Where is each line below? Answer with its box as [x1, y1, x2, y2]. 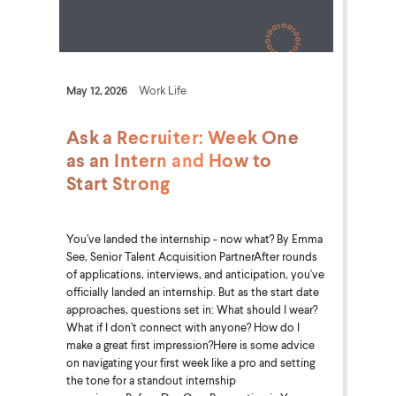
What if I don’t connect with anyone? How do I [65, 319, 300, 334]
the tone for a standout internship [65, 372, 236, 387]
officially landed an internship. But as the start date [65, 284, 319, 299]
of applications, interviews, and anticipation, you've [65, 266, 324, 281]
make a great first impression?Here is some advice [65, 337, 315, 352]
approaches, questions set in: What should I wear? [65, 301, 317, 316]
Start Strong [65, 171, 171, 194]
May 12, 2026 [65, 82, 127, 97]
